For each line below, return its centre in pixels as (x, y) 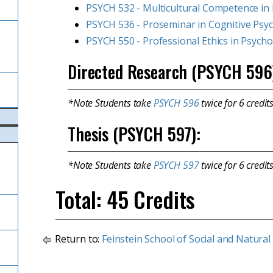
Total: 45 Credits (126, 199)
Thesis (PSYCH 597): (134, 134)
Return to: (77, 239)
